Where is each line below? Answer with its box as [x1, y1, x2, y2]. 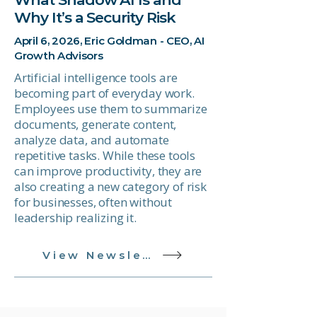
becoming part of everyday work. [14, 85, 195, 101]
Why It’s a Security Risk [14, 8, 175, 26]
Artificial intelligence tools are [14, 69, 178, 86]
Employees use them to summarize [14, 100, 207, 117]
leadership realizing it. [14, 209, 137, 226]
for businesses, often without [14, 194, 173, 210]
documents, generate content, [14, 116, 177, 132]
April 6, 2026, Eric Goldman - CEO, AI [14, 34, 204, 47]
